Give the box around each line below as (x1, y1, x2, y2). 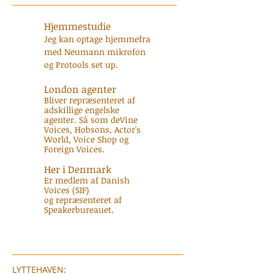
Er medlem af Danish (44, 174, 130, 186)
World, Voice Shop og (44, 133, 128, 145)
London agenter (44, 83, 116, 96)
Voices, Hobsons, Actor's (44, 124, 141, 135)
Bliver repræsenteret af (44, 94, 135, 106)
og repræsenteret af (44, 194, 122, 206)
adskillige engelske (44, 104, 119, 116)
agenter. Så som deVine (44, 114, 138, 125)
